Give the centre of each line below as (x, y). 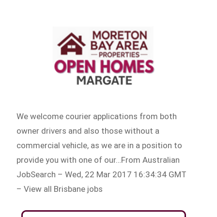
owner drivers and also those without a (88, 131)
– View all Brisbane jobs (60, 189)
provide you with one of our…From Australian (98, 160)
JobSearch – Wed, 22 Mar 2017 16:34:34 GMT (102, 174)
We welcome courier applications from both (97, 116)
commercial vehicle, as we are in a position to (100, 145)
